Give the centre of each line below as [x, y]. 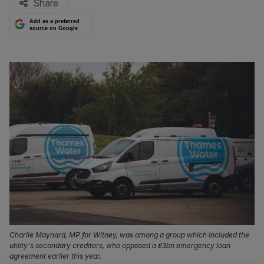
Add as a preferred [55, 22]
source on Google [54, 28]
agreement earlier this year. [55, 256]
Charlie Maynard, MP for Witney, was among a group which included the [129, 235]
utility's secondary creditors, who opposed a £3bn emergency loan [120, 246]
